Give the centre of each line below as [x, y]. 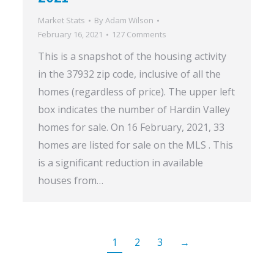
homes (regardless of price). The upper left [136, 92]
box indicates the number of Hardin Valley [134, 110]
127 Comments [139, 35]
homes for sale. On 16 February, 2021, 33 [131, 128]
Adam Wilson [129, 20]
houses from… [71, 181]
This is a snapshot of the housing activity [132, 57]
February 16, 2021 [70, 35]
